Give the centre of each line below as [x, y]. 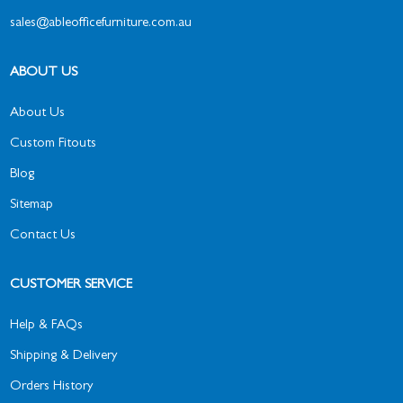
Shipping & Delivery [64, 356]
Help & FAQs [47, 326]
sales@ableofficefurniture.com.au [101, 23]
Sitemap [32, 205]
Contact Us [43, 236]
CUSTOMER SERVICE [72, 285]
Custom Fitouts [54, 144]
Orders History [52, 387]
